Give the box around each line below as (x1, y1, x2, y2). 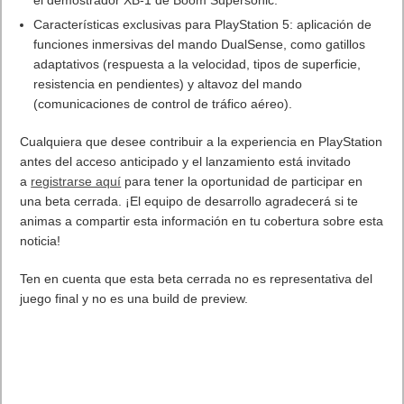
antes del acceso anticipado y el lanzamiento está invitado (20, 153, 352, 169)
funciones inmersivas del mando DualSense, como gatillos (33, 36, 366, 51)
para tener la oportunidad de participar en (121, 173, 363, 188)
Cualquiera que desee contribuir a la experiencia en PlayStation (20, 133, 383, 149)
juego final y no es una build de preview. (20, 290, 249, 306)
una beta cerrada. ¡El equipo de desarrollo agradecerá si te (20, 193, 359, 208)
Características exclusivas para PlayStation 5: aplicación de (33, 16, 372, 32)
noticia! (20, 233, 61, 248)
